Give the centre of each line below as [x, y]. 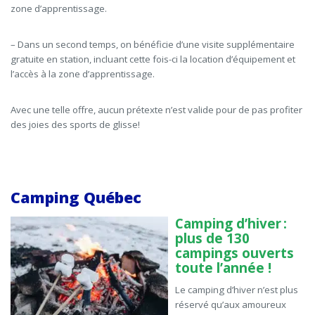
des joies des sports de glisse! [75, 125]
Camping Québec [76, 198]
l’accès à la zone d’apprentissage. [83, 74]
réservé [193, 305]
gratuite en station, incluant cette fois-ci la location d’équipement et [153, 59]
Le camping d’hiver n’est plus [237, 290]
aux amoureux [255, 305]
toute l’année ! [223, 268]
